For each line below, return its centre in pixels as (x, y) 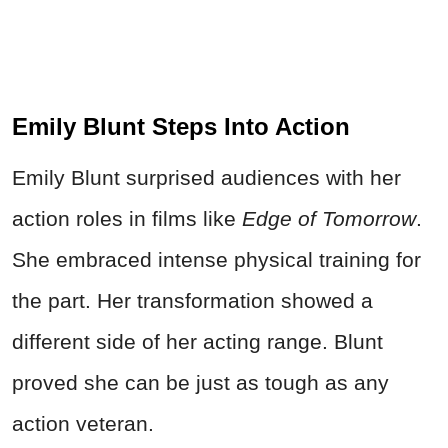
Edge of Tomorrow (329, 218)
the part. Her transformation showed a (192, 300)
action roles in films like (127, 218)
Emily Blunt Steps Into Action (181, 126)
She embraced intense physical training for (216, 259)
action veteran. (83, 423)
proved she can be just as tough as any (200, 382)
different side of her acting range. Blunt (197, 341)
